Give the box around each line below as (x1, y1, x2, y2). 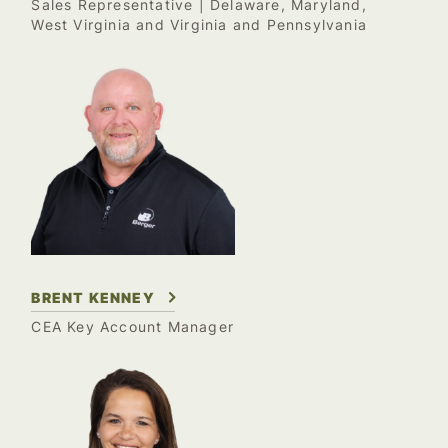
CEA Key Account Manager (31, 319, 234, 336)
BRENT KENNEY (31, 289, 155, 307)
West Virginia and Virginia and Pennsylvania (31, 16, 367, 33)
